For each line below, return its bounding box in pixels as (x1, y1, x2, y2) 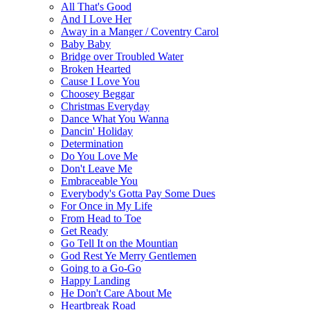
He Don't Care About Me (61, 286, 172, 299)
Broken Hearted (61, 62, 131, 75)
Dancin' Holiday (61, 125, 133, 137)
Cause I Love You (61, 75, 140, 87)
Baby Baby (61, 37, 111, 50)
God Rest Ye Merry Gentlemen (61, 249, 197, 262)
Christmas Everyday (61, 100, 149, 112)
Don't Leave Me (61, 162, 132, 174)
